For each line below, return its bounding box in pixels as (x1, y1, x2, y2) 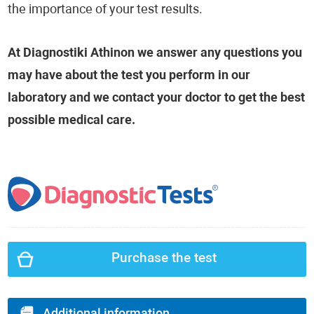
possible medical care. (8, 114, 136, 128)
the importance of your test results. (8, 4, 203, 17)
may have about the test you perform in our (8, 69, 251, 83)
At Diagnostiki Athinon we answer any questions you (8, 47, 303, 60)
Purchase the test (111, 252, 217, 266)
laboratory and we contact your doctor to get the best (8, 92, 306, 105)
